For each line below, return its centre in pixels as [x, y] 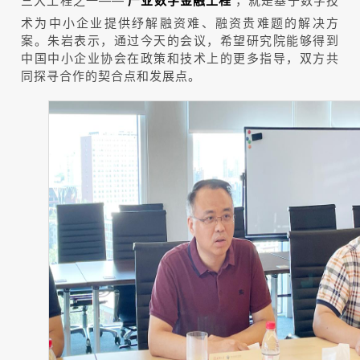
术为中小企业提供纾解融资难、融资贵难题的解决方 [180, 22]
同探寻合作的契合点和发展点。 [111, 75]
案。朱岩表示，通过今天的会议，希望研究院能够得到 [180, 39]
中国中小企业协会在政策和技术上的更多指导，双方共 [180, 57]
